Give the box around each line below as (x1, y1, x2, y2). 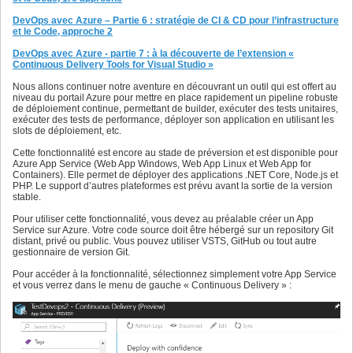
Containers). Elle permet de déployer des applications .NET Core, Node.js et (13, 169, 338, 181)
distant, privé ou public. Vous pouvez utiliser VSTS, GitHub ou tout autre (13, 236, 317, 247)
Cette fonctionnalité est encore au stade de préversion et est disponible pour (13, 147, 338, 159)
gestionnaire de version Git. (13, 247, 130, 258)
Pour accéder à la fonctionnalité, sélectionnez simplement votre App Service (13, 269, 336, 281)
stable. (13, 191, 41, 203)
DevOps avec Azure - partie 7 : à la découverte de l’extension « (13, 48, 294, 60)
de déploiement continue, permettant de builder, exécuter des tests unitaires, (13, 103, 338, 115)
